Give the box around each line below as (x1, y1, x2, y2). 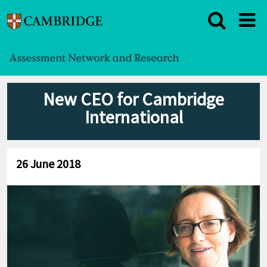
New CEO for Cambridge (43, 88, 224, 110)
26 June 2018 (16, 156, 80, 171)
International (84, 105, 183, 128)
